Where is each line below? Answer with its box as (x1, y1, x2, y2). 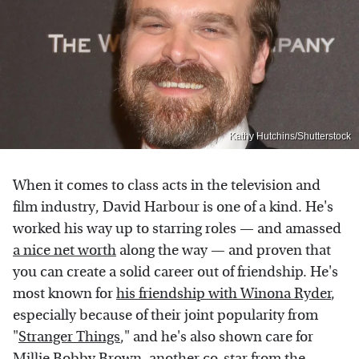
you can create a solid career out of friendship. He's (13, 263, 338, 280)
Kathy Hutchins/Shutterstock (229, 130, 351, 142)
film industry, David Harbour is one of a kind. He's (13, 198, 333, 216)
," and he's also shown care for (120, 328, 313, 345)
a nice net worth (13, 241, 116, 259)
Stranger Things (18, 328, 120, 345)
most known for (13, 284, 116, 302)
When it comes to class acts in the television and (13, 176, 321, 194)
